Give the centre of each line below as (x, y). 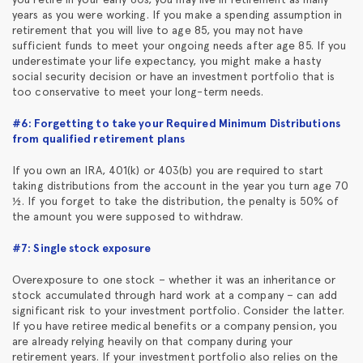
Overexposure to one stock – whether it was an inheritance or (174, 279)
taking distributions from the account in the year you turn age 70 (181, 185)
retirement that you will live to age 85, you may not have (158, 30)
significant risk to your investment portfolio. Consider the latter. (178, 310)
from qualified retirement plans (99, 139)
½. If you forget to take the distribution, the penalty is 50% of (176, 201)
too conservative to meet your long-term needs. (138, 91)
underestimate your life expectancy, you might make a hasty (167, 60)
